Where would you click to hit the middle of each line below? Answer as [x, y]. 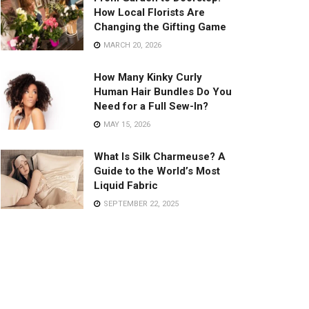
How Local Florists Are [149, 12]
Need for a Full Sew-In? [151, 106]
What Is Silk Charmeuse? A [160, 156]
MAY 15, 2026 [126, 124]
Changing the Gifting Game [160, 27]
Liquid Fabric [126, 185]
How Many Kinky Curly [148, 77]
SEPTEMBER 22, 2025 [140, 203]
